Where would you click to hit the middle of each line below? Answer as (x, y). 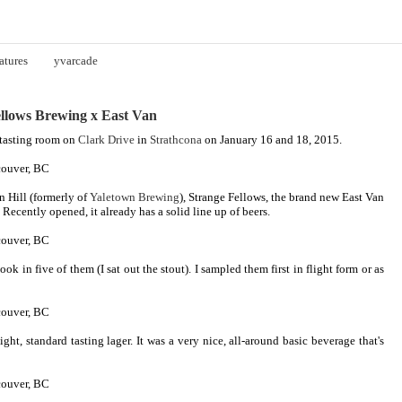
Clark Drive (106, 139)
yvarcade (75, 60)
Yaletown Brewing (135, 197)
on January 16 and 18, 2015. (272, 139)
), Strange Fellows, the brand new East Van (282, 197)
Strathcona (176, 139)
